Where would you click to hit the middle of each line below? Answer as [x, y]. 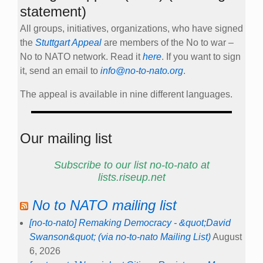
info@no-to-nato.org [142, 71]
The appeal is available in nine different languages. [126, 95]
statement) [53, 11]
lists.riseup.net [131, 178]
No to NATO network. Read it [81, 57]
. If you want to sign [201, 57]
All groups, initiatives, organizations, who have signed [131, 29]
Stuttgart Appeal [68, 43]
